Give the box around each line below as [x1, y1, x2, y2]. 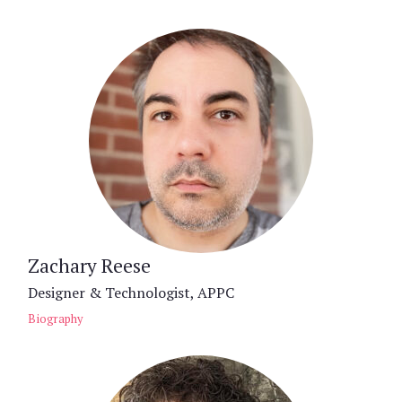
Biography [28, 310, 83, 327]
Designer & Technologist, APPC [28, 282, 234, 302]
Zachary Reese [28, 252, 151, 278]
